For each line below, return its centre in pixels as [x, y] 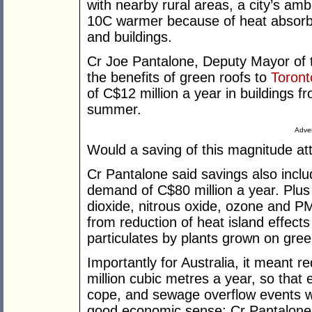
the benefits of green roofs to [179, 78]
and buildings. [130, 37]
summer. [114, 110]
